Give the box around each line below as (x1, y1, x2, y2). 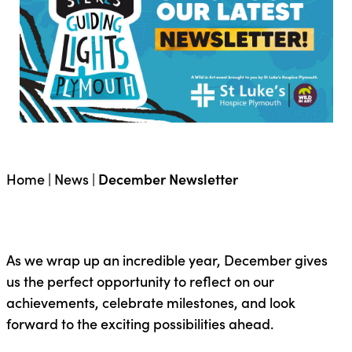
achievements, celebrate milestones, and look (5, 291, 295, 312)
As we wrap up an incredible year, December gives (5, 249, 328, 269)
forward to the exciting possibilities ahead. (5, 313, 273, 333)
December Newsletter (97, 168, 238, 189)
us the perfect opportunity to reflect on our (5, 270, 274, 291)
